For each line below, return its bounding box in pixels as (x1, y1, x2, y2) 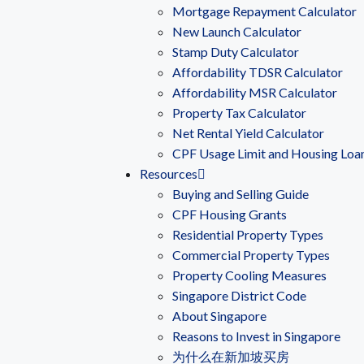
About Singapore (172, 308, 266, 323)
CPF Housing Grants (172, 206, 287, 222)
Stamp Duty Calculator (172, 44, 299, 59)
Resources (140, 166, 197, 181)
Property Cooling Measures (172, 267, 327, 283)
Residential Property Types (172, 227, 323, 242)
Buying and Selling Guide (172, 186, 309, 201)
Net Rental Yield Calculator (172, 125, 324, 141)
